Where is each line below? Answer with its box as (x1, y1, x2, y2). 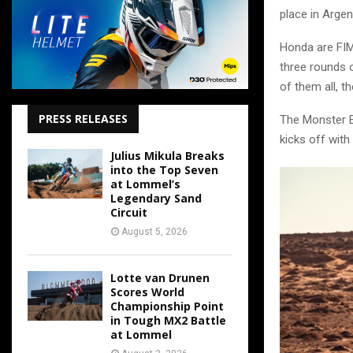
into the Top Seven (110, 162, 218, 177)
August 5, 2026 (121, 226, 188, 237)
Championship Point (110, 299, 224, 314)
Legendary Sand (110, 191, 202, 206)
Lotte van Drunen (110, 270, 210, 285)
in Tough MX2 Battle (110, 313, 226, 328)
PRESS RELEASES (39, 111, 128, 126)
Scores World (110, 284, 184, 299)
